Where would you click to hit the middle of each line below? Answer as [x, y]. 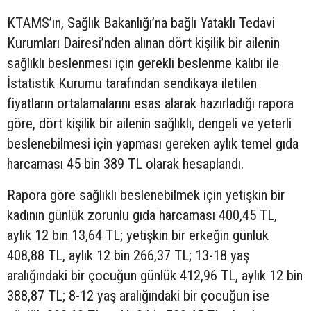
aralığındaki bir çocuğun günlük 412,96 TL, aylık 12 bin [155, 275]
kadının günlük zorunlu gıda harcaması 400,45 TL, [142, 215]
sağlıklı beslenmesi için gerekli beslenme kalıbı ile [143, 63]
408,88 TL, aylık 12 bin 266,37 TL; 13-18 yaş [128, 255]
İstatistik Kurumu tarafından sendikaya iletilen [132, 83]
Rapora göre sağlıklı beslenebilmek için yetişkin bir [146, 195]
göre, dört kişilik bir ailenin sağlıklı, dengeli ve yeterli [149, 123]
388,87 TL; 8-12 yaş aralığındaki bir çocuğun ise [138, 295]
